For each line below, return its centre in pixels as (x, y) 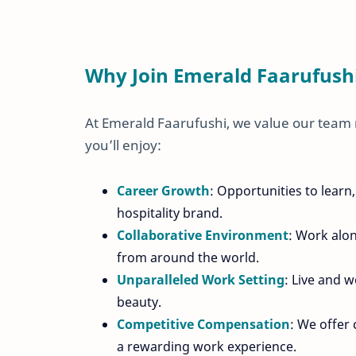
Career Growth (163, 191)
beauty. (139, 302)
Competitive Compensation (203, 325)
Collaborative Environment (203, 236)
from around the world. (188, 258)
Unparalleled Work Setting (201, 280)
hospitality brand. (170, 213)
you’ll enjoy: (123, 145)
